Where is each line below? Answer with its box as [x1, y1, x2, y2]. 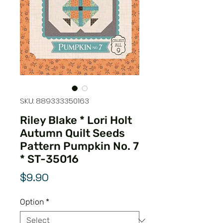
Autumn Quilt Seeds [20, 126, 125, 140]
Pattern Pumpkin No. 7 [20, 139, 139, 153]
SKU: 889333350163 [20, 95, 89, 106]
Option [20, 197, 44, 207]
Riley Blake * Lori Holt [20, 113, 132, 127]
